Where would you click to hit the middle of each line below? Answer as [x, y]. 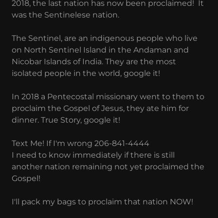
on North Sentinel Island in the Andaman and [100, 50]
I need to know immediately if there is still [93, 155]
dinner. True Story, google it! [66, 120]
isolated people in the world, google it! [87, 73]
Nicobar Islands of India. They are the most [94, 61]
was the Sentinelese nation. [66, 15]
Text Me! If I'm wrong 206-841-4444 [81, 143]
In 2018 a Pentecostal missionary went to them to [108, 96]
